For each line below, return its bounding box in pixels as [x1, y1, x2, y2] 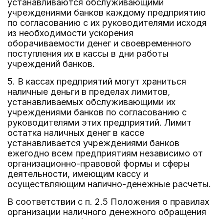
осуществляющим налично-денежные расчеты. [7, 179, 211, 189]
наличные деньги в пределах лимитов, [7, 87, 170, 97]
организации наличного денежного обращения [7, 207, 206, 217]
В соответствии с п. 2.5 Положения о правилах [7, 197, 209, 207]
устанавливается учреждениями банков [7, 138, 179, 148]
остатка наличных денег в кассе [7, 128, 144, 138]
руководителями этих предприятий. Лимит [7, 117, 192, 128]
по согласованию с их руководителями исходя [7, 18, 207, 28]
